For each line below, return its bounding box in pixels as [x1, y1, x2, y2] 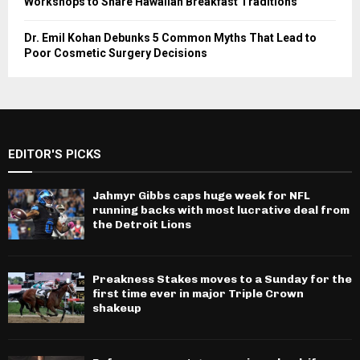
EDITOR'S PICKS [8, 146, 101, 162]
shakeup [92, 301, 141, 316]
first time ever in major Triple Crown [92, 287, 304, 301]
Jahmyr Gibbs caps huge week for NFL [92, 188, 310, 202]
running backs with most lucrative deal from [92, 202, 350, 217]
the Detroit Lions [92, 217, 191, 231]
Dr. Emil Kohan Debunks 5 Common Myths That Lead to [24, 31, 317, 44]
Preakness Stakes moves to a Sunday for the [92, 272, 352, 287]
